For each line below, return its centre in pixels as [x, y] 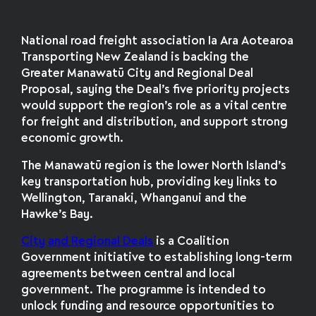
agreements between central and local [128, 274]
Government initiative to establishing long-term [157, 258]
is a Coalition [192, 242]
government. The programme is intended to [144, 291]
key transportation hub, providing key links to [150, 182]
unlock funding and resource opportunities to [148, 307]
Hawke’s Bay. [57, 214]
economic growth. [73, 138]
